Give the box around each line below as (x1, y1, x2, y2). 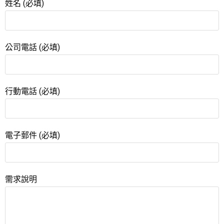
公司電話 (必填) (5, 42, 60, 52)
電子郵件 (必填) (5, 130, 60, 140)
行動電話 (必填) (5, 86, 60, 96)
